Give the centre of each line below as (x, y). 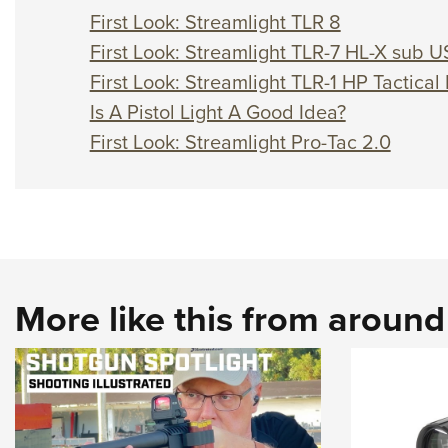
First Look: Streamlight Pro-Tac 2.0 (240, 142)
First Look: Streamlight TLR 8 (215, 22)
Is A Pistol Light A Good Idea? (217, 112)
